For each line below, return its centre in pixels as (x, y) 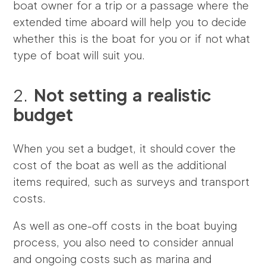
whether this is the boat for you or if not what (132, 38)
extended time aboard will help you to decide (130, 22)
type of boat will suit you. (79, 55)
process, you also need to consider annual (123, 242)
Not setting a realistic (123, 95)
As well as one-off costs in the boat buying (125, 225)
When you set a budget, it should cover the (124, 148)
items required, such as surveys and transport (131, 181)
